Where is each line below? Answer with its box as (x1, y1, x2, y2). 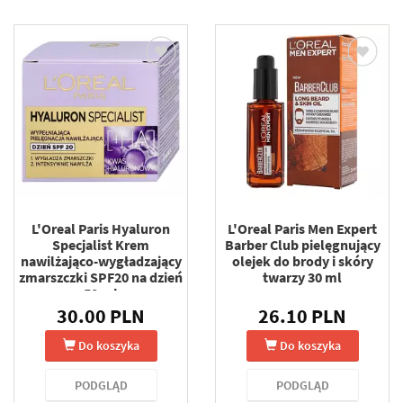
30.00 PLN (57, 302, 145, 328)
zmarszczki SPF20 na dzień (19, 267, 183, 286)
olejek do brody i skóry (231, 251, 373, 270)
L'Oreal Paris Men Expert (228, 219, 377, 237)
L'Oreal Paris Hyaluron (31, 219, 170, 237)
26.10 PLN (258, 302, 346, 328)
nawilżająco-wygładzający (20, 251, 182, 270)
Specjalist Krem (52, 235, 149, 254)
